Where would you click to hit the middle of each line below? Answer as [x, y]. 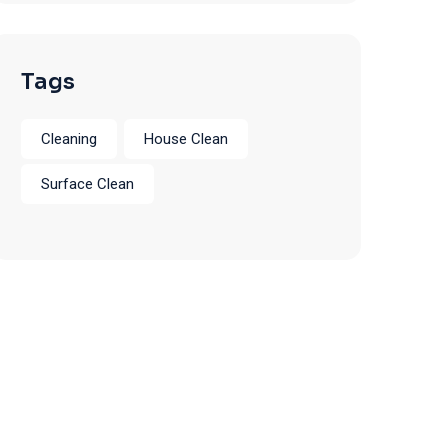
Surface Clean [87, 184]
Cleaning [69, 139]
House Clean [186, 139]
